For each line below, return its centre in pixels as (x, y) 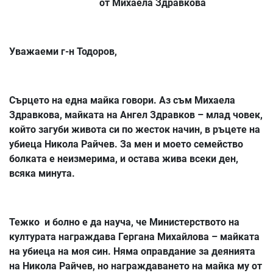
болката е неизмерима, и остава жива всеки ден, (124, 159)
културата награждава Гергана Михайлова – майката (134, 237)
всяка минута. (42, 174)
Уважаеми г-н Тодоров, (63, 52)
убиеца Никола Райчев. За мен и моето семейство (126, 144)
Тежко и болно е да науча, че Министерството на (124, 222)
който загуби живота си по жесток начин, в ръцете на (135, 130)
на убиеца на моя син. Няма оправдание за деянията (132, 252)
